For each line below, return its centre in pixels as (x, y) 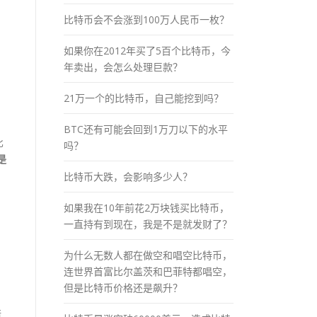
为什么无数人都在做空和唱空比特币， (148, 255)
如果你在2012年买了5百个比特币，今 (147, 50)
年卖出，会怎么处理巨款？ (123, 67)
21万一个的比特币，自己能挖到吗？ (144, 98)
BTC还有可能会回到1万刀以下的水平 (146, 129)
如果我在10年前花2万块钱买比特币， (146, 207)
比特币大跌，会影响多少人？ (128, 176)
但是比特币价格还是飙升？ (123, 287)
